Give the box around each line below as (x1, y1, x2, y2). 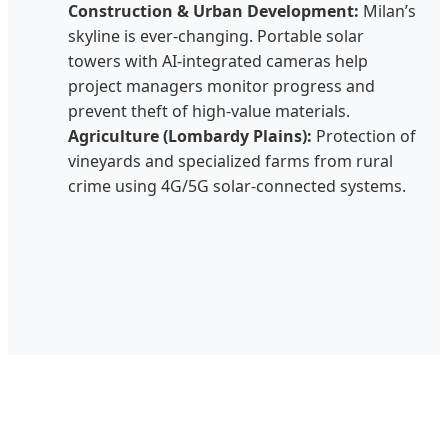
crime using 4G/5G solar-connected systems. (68, 175, 406, 198)
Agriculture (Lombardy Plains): (68, 125, 312, 148)
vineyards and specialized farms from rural (68, 150, 393, 173)
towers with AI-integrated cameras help (68, 50, 368, 73)
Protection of (312, 125, 416, 148)
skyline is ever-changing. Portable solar (68, 25, 364, 48)
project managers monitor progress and (68, 75, 375, 98)
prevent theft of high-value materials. (68, 100, 350, 123)
